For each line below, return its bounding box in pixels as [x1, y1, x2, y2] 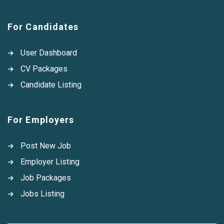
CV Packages [20, 64, 67, 73]
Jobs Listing [20, 189, 64, 198]
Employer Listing [20, 157, 79, 166]
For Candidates [7, 21, 79, 32]
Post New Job [20, 141, 71, 150]
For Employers [7, 114, 74, 125]
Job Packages [20, 173, 71, 182]
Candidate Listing [20, 80, 81, 89]
